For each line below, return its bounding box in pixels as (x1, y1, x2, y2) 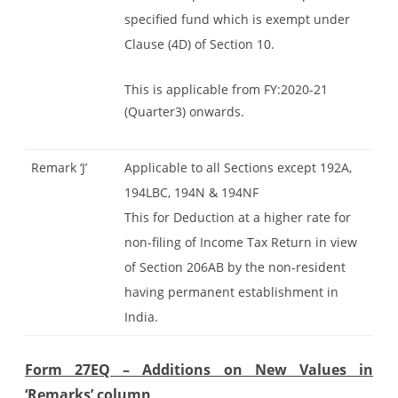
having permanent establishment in (124, 283, 338, 300)
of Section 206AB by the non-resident (124, 258, 346, 275)
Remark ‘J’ (31, 158, 87, 176)
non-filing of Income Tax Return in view (124, 233, 357, 251)
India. (124, 307, 158, 325)
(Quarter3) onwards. (124, 102, 244, 120)
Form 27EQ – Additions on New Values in (25, 359, 373, 379)
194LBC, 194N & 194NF (124, 183, 259, 201)
